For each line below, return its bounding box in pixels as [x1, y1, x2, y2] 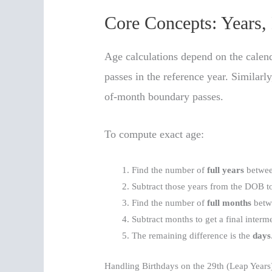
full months [207, 198, 252, 208]
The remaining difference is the [132, 231, 253, 241]
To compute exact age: [104, 128, 205, 141]
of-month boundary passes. [104, 90, 224, 103]
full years [207, 165, 245, 175]
